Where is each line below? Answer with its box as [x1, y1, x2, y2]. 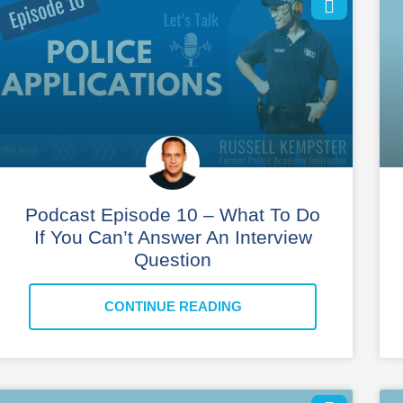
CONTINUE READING [103, 298, 242, 314]
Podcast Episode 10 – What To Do [25, 203, 320, 225]
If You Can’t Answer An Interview [33, 226, 312, 247]
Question [134, 248, 211, 270]
